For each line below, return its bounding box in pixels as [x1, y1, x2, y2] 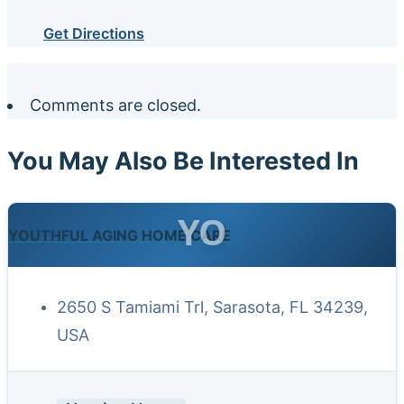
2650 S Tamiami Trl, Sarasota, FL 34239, [57, 297, 368, 317]
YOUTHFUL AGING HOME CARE [8, 225, 231, 244]
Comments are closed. [30, 96, 201, 115]
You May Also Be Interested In [7, 145, 359, 176]
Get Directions [43, 24, 144, 43]
